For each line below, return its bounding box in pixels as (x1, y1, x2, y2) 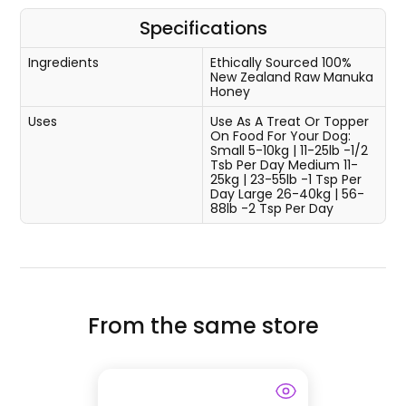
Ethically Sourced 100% (210, 53, 352, 72)
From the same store (87, 311, 319, 342)
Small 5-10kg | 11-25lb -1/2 (210, 141, 368, 160)
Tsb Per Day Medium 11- (210, 156, 358, 175)
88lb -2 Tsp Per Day (210, 199, 333, 218)
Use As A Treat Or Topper (210, 112, 369, 131)
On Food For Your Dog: (210, 127, 351, 146)
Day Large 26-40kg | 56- (210, 185, 364, 204)
